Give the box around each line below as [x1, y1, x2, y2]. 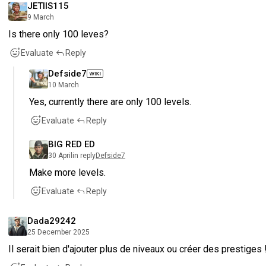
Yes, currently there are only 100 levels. [29, 96, 191, 107]
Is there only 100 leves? [8, 28, 109, 40]
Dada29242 [27, 215, 76, 226]
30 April [48, 151, 72, 160]
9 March [27, 12, 54, 21]
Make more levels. [29, 166, 106, 178]
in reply [72, 151, 96, 160]
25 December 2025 [27, 227, 90, 236]
